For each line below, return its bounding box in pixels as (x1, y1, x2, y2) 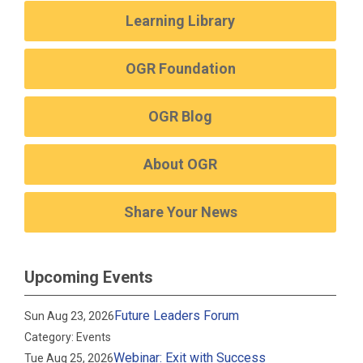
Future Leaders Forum (114, 308, 240, 323)
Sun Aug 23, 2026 (24, 310, 115, 322)
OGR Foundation (125, 60, 236, 77)
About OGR (143, 156, 218, 173)
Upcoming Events (24, 267, 153, 287)
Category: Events (24, 331, 112, 344)
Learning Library (126, 12, 236, 29)
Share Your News (123, 203, 237, 220)
